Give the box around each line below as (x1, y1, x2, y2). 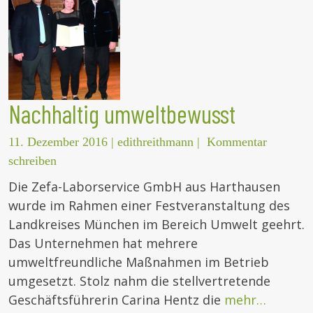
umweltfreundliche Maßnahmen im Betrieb (8, 254, 269, 271)
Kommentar (207, 135, 267, 150)
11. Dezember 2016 (8, 135, 108, 150)
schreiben (8, 154, 57, 168)
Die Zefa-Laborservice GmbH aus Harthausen (8, 178, 280, 196)
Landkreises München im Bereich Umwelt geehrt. (8, 216, 305, 233)
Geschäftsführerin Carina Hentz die (8, 291, 224, 309)
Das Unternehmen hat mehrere (8, 235, 198, 252)
